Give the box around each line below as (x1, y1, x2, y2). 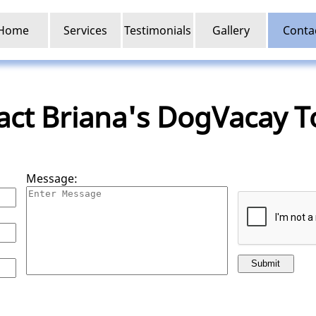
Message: (25, 171, 78, 187)
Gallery (212, 22, 250, 38)
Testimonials (124, 22, 192, 38)
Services (63, 22, 107, 38)
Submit (251, 258, 280, 269)
